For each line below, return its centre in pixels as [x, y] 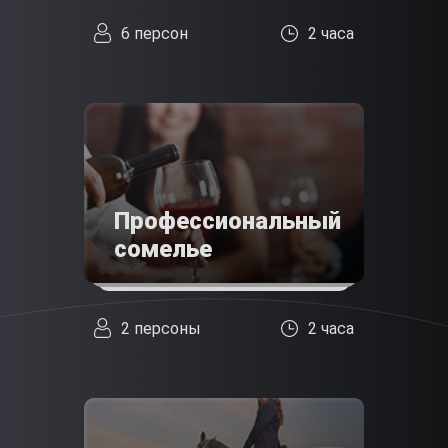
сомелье [163, 249]
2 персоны [161, 328]
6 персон [154, 33]
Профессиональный [227, 221]
